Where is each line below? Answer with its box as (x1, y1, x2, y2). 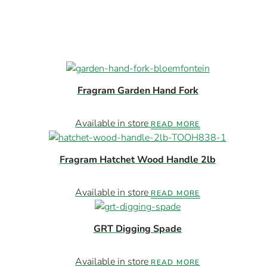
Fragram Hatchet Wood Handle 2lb (60, 153, 216, 167)
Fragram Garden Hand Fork (77, 84, 198, 98)
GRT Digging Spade (94, 222, 182, 236)
